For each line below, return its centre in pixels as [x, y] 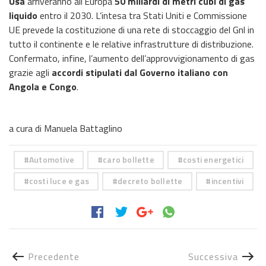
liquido [23, 15]
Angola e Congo [43, 86]
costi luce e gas [59, 181]
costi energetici [213, 160]
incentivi [227, 181]
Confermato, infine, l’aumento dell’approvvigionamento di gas [132, 58]
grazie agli [29, 72]
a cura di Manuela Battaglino [66, 128]
